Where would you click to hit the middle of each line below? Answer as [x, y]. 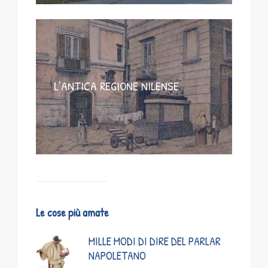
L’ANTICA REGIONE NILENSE [116, 86]
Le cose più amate [72, 213]
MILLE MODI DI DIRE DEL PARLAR [155, 241]
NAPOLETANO [117, 256]
